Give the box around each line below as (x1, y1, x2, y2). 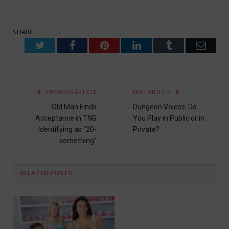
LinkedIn (140, 39, 178, 50)
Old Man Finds (52, 102, 97, 111)
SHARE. (13, 27, 35, 36)
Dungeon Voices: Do (133, 102, 197, 111)
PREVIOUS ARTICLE (44, 87, 97, 96)
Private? (133, 125, 159, 133)
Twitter (44, 39, 75, 50)
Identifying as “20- (38, 125, 97, 133)
